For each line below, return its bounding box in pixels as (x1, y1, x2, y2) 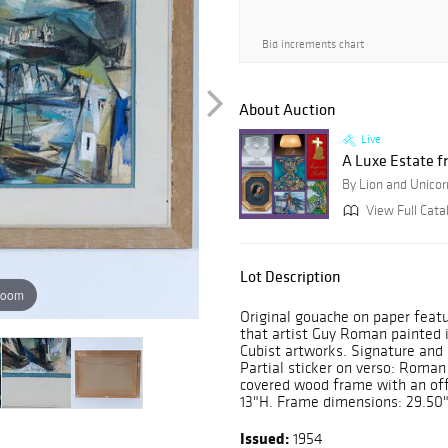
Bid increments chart (262, 37, 364, 51)
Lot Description (240, 266, 341, 287)
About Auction (239, 99, 336, 120)
